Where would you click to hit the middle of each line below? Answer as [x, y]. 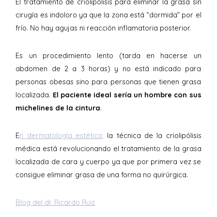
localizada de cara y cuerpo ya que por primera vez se [108, 162]
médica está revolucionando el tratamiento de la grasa [108, 148]
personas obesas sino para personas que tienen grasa [108, 82]
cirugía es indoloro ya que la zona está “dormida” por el [108, 15]
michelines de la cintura [58, 108]
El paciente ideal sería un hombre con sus [127, 95]
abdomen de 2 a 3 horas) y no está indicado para [108, 69]
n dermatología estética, [62, 135]
